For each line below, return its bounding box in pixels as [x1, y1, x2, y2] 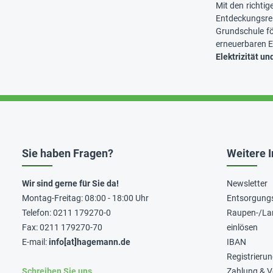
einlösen [227, 222, 258, 232]
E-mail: [22, 237, 49, 247]
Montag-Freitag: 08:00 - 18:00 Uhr [22, 193, 149, 203]
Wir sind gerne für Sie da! [22, 179, 119, 188]
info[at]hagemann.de [49, 237, 130, 247]
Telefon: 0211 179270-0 [22, 208, 111, 218]
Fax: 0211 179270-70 [22, 222, 102, 232]
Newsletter [227, 179, 268, 188]
